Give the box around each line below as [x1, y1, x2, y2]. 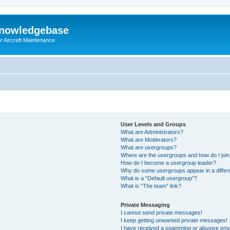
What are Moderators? [121, 136, 177, 143]
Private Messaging [121, 201, 170, 208]
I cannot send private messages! [121, 209, 203, 216]
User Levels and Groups [121, 121, 186, 127]
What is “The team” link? [121, 182, 182, 189]
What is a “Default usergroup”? [121, 175, 198, 181]
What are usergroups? [121, 144, 177, 150]
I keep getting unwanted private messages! [121, 217, 228, 223]
